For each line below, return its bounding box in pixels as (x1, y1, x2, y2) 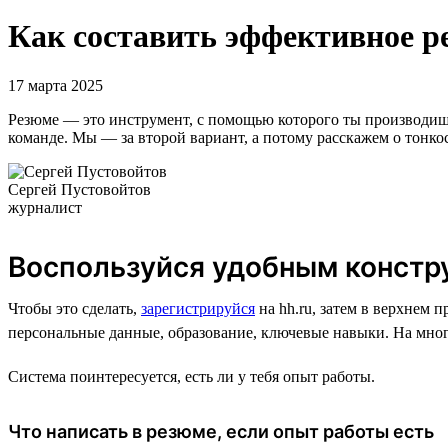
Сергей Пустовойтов (8, 180, 151, 198)
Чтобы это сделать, (8, 299, 141, 317)
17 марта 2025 (8, 76, 103, 94)
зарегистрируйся (141, 299, 255, 317)
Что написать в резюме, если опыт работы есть (8, 420, 434, 442)
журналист (8, 198, 82, 216)
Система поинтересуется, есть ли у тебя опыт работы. (8, 367, 375, 385)
